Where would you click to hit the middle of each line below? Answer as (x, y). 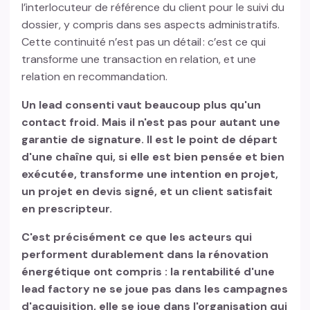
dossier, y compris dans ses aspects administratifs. (151, 25)
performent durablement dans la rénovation (145, 255)
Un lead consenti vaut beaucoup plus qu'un (142, 105)
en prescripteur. (69, 209)
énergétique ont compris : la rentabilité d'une (148, 272)
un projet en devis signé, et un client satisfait (147, 192)
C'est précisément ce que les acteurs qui (137, 237)
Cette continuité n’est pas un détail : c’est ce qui (144, 42)
